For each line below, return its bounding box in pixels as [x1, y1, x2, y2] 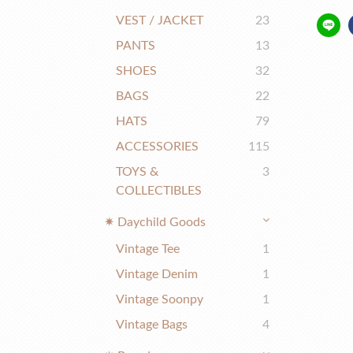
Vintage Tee [116, 243, 180, 255]
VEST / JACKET [116, 14, 203, 27]
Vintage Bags [116, 318, 188, 331]
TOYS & [116, 165, 158, 178]
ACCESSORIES [116, 140, 199, 153]
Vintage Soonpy [116, 293, 203, 306]
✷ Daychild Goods [104, 216, 206, 229]
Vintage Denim [116, 268, 198, 281]
